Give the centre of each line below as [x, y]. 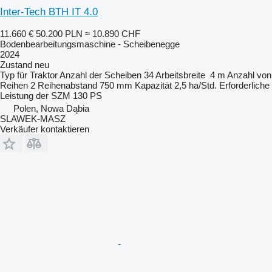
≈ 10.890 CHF [113, 34]
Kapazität [153, 85]
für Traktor [37, 75]
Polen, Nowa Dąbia [51, 108]
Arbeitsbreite [180, 75]
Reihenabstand [67, 85]
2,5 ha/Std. [195, 85]
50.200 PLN [59, 34]
